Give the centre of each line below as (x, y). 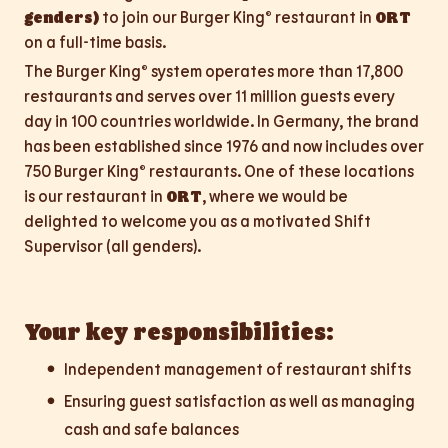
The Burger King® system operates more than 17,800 (213, 70)
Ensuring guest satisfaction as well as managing (239, 400)
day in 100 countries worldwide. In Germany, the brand (221, 120)
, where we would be (275, 195)
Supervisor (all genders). (112, 245)
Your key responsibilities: (179, 330)
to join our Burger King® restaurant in (237, 16)
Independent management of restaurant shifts (237, 368)
